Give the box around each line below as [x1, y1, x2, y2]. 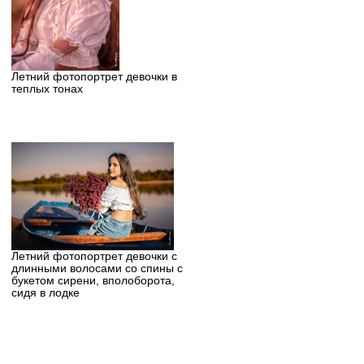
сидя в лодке [11, 287, 80, 300]
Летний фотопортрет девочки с [11, 250, 177, 263]
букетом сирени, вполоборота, [11, 275, 175, 288]
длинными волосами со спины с [11, 262, 183, 275]
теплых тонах [11, 82, 83, 95]
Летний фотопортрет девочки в [11, 70, 177, 83]
